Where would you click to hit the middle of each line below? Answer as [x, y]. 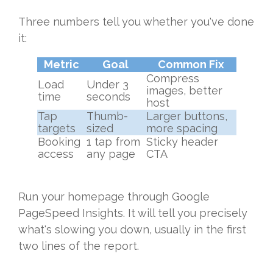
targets [56, 129]
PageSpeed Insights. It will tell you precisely [133, 213]
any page [111, 154]
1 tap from [113, 142]
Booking [59, 142]
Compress [172, 79]
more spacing [182, 129]
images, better [184, 91]
